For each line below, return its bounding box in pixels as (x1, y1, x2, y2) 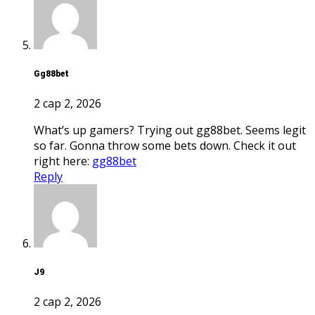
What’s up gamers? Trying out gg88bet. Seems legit (34, 122, 44, 138)
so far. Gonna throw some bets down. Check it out (34, 137, 296, 153)
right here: (34, 153, 92, 169)
